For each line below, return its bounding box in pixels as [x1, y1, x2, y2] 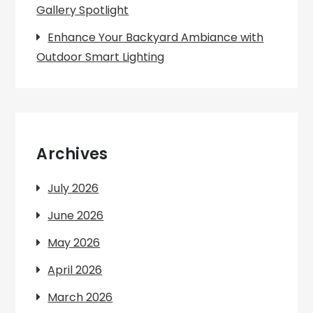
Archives [36, 143, 108, 165]
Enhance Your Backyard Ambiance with [48, 29, 264, 45]
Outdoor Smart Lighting [36, 49, 165, 65]
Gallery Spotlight [36, 2, 129, 18]
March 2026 [48, 289, 113, 305]
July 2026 [48, 180, 99, 196]
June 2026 [48, 208, 104, 224]
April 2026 [48, 262, 103, 278]
